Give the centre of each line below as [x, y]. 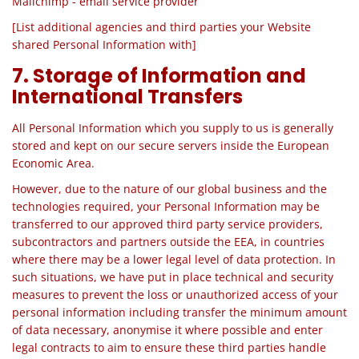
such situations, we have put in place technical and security [173, 277]
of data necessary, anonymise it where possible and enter [167, 330]
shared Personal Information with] [104, 44]
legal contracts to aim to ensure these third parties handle [169, 347]
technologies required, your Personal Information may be [166, 206]
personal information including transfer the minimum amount [179, 312]
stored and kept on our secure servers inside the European [171, 145]
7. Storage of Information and [159, 76]
